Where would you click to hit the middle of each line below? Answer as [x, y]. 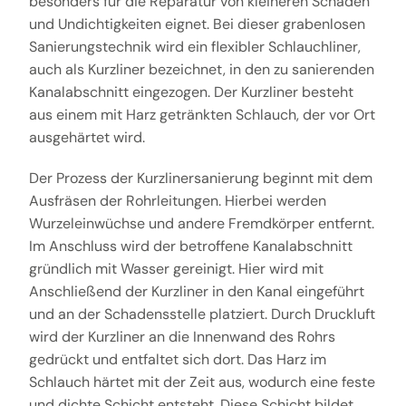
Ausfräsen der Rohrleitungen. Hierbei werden [177, 200]
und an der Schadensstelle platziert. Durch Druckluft [202, 314]
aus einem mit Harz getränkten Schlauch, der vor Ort [202, 114]
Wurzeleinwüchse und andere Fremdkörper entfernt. [201, 223]
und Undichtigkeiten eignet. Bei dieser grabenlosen [197, 24]
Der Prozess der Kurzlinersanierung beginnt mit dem [200, 178]
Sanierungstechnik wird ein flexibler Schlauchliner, [194, 46]
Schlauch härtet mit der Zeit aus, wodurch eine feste [202, 382]
